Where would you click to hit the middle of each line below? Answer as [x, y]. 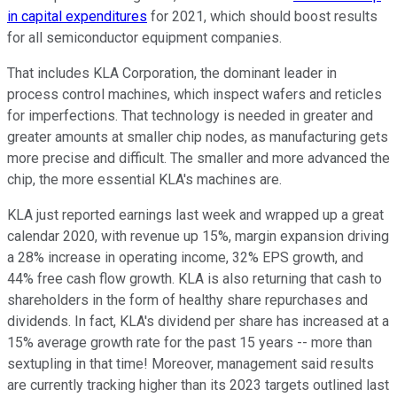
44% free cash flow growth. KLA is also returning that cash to [195, 279]
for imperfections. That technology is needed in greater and [190, 116]
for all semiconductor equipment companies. [144, 38]
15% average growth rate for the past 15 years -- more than [190, 343]
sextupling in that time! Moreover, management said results [191, 364]
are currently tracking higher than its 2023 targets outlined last [198, 385]
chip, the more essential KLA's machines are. [144, 180]
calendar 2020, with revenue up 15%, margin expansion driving [198, 237]
